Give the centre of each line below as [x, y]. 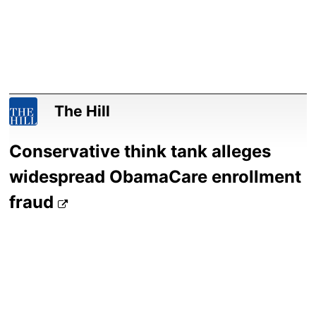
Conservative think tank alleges [140, 152]
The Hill [83, 111]
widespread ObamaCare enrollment [156, 177]
